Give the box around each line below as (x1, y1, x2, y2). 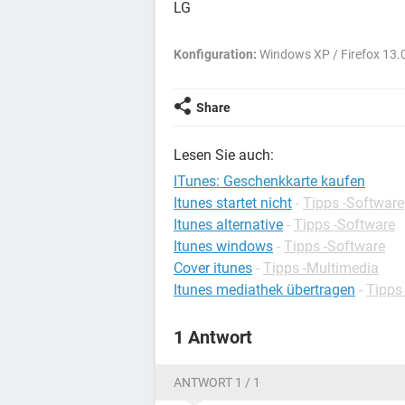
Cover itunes (174, 259, 252, 277)
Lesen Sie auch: (174, 146, 274, 164)
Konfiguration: (174, 47, 257, 61)
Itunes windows (174, 238, 273, 255)
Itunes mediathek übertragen (174, 281, 355, 298)
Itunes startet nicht (174, 194, 292, 212)
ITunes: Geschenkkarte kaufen (174, 173, 365, 190)
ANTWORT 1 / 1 (174, 375, 260, 390)
